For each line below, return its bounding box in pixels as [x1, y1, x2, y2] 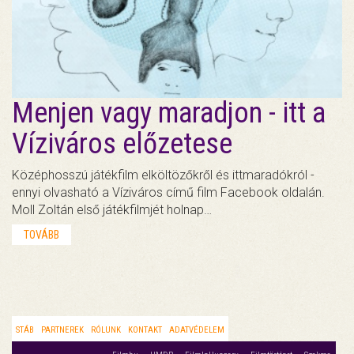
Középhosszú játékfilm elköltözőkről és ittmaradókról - [12, 167, 314, 183]
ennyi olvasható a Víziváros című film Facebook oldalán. [12, 184, 325, 200]
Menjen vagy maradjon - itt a [12, 96, 326, 130]
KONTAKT [128, 324, 162, 335]
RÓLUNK [91, 324, 121, 335]
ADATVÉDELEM [169, 324, 224, 335]
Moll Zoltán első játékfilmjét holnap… [12, 201, 212, 217]
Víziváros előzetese [12, 126, 232, 160]
